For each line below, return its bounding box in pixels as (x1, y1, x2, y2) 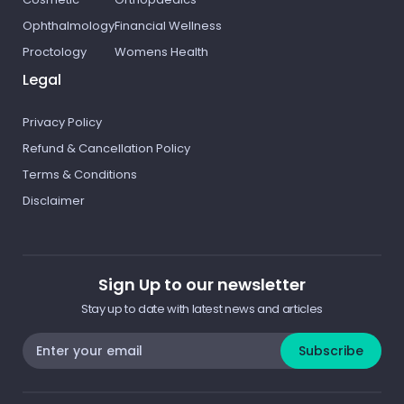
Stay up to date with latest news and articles (81, 300, 323, 317)
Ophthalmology (23, 17, 115, 34)
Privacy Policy (23, 114, 102, 131)
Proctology (23, 43, 87, 60)
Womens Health (115, 43, 208, 60)
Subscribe (298, 341, 363, 360)
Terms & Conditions (23, 166, 137, 183)
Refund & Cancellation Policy (23, 140, 190, 157)
